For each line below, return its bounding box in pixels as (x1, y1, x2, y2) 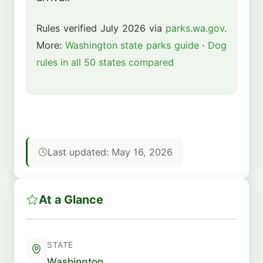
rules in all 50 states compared (36, 56, 174, 69)
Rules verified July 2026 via (36, 22, 166, 35)
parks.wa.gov (166, 22, 224, 35)
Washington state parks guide (65, 39, 199, 52)
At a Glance (39, 192, 103, 207)
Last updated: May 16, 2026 (48, 146, 173, 158)
